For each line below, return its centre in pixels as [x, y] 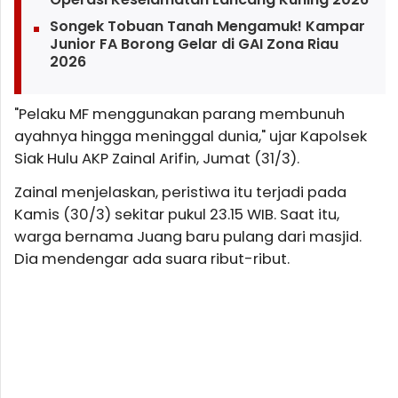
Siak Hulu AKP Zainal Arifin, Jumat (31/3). [157, 158]
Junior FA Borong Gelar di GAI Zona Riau [194, 44]
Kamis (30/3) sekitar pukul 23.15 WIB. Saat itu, [177, 214]
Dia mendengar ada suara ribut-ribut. [152, 259]
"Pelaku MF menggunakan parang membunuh [179, 114]
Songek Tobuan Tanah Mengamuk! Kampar [207, 26]
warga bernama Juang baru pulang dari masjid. [188, 236]
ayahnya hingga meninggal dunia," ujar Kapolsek [191, 136]
